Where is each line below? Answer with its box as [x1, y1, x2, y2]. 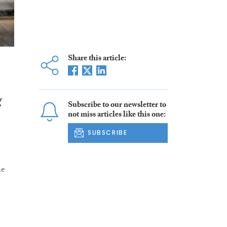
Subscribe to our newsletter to [67, 99, 166, 113]
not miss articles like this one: [67, 108, 166, 123]
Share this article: [67, 52, 126, 66]
